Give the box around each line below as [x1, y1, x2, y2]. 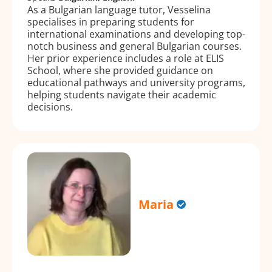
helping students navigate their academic [27, 87, 216, 101]
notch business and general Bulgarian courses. [27, 39, 242, 53]
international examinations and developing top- [27, 27, 245, 41]
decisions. [27, 100, 73, 114]
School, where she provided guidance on [27, 63, 213, 77]
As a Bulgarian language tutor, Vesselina [27, 2, 211, 16]
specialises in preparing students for [27, 15, 194, 29]
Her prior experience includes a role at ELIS [27, 51, 224, 65]
